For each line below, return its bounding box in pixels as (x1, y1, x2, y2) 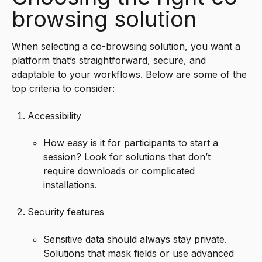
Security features (27, 206, 105, 218)
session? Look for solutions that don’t (43, 150, 211, 163)
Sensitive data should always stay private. (43, 233, 227, 245)
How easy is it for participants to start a (43, 136, 219, 149)
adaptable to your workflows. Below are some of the (12, 68, 247, 81)
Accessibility (27, 109, 82, 122)
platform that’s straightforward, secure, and (12, 54, 206, 67)
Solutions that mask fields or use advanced (43, 247, 235, 259)
